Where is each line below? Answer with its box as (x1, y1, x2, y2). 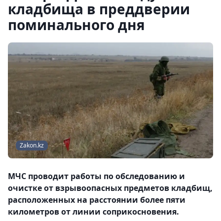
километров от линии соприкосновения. (8, 206, 179, 218)
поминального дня (8, 15, 145, 34)
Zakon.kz (20, 141, 44, 150)
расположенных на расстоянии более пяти (8, 194, 185, 206)
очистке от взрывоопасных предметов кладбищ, (8, 183, 213, 194)
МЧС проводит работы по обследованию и (8, 171, 185, 182)
